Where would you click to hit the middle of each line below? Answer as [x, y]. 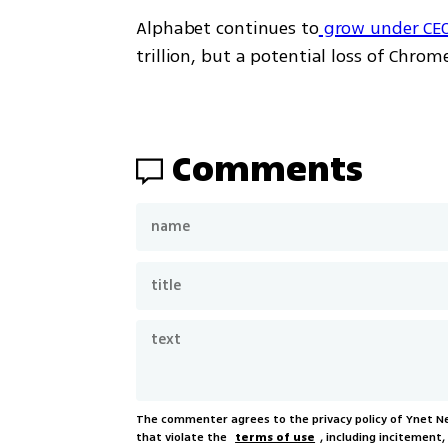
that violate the [183, 437]
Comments [268, 169]
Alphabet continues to [227, 27]
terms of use [275, 437]
